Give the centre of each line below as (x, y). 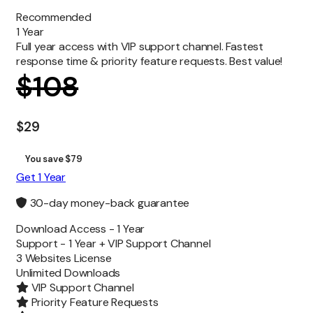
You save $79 (54, 159)
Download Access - (67, 229)
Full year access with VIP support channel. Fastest (140, 46)
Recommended (54, 17)
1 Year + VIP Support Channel (140, 244)
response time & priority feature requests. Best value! (150, 61)
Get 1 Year (41, 177)
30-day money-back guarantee (110, 203)
